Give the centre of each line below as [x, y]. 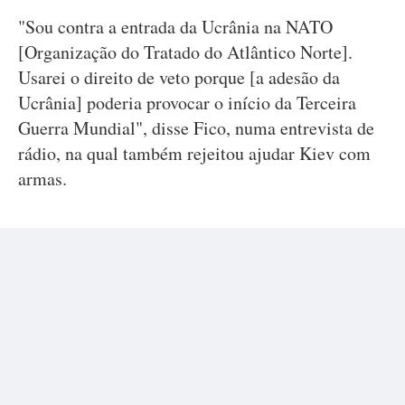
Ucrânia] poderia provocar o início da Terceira [187, 103]
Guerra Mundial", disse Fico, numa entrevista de [196, 128]
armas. [42, 179]
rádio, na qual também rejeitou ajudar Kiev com [194, 153]
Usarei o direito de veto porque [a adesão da [179, 77]
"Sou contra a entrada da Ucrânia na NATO [175, 27]
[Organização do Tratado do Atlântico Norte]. [185, 52]
